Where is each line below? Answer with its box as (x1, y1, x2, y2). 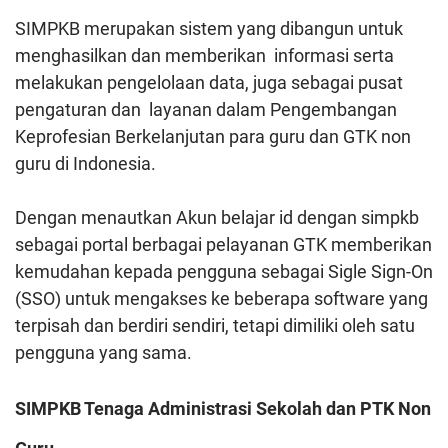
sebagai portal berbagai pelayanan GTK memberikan (15, 233, 432, 255)
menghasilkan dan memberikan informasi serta (15, 44, 394, 66)
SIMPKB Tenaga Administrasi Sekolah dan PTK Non (15, 397, 431, 419)
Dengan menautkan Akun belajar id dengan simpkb (15, 206, 419, 228)
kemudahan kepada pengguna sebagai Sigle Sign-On (15, 260, 433, 282)
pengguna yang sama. (15, 341, 192, 363)
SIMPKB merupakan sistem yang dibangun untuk (15, 17, 403, 39)
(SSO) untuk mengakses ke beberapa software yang (15, 287, 428, 309)
